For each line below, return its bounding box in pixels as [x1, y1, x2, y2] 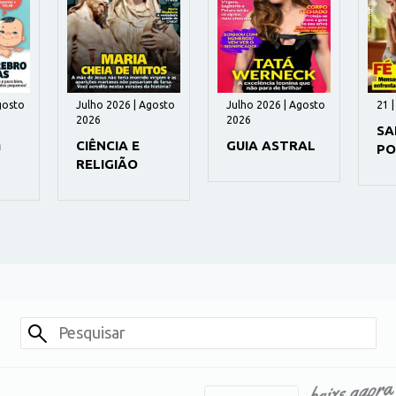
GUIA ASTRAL [226, 137, 316, 153]
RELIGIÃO [76, 156, 138, 171]
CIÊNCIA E [76, 137, 140, 153]
